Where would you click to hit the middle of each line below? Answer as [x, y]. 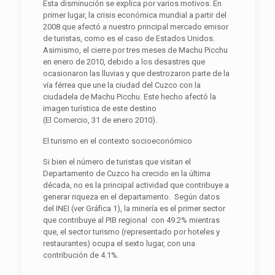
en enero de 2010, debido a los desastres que [124, 61]
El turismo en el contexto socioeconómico [117, 141]
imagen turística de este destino [99, 108]
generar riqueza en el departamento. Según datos [131, 196]
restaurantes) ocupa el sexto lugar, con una [119, 243]
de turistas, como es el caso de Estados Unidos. [129, 38]
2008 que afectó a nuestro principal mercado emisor [135, 26]
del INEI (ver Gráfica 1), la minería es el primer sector [134, 208]
